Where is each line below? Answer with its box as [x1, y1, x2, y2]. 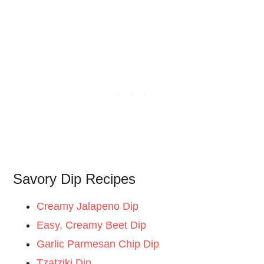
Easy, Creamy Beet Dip [37, 219, 147, 232]
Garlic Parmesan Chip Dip [37, 238, 160, 250]
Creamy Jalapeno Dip [37, 200, 139, 213]
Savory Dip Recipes [13, 171, 136, 187]
